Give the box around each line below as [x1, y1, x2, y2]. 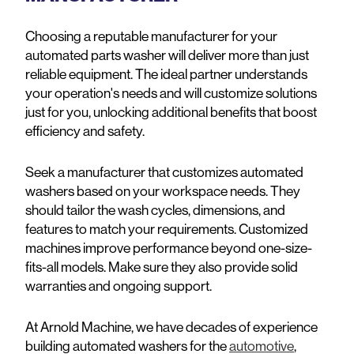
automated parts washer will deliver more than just [25, 45, 309, 64]
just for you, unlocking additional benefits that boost [25, 102, 317, 121]
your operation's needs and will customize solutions [25, 83, 317, 102]
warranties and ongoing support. [25, 277, 212, 296]
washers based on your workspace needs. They [25, 182, 300, 201]
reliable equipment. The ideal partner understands [25, 64, 307, 83]
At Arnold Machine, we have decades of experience [25, 318, 318, 337]
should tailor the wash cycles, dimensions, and [25, 201, 285, 220]
